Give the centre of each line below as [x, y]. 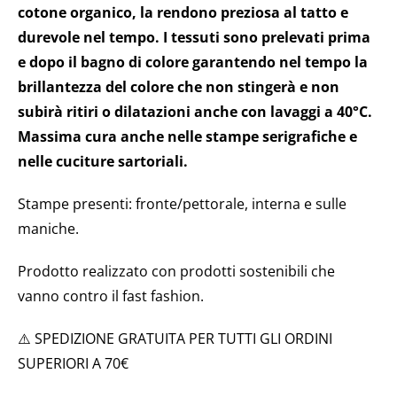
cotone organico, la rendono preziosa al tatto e [183, 12]
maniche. [48, 229]
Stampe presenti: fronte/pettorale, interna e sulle [182, 204]
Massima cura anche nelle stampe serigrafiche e [187, 136]
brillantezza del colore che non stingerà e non [179, 87]
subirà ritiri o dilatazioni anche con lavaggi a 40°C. [195, 112]
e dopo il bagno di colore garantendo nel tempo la [193, 62]
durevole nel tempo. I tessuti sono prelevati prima [194, 37]
